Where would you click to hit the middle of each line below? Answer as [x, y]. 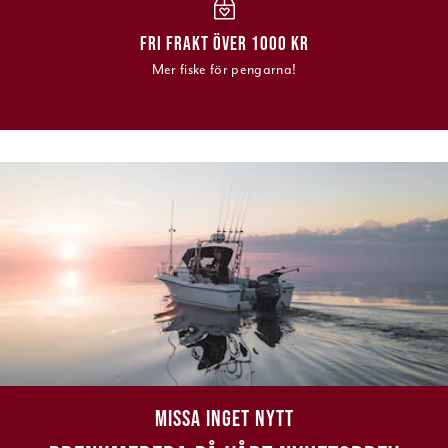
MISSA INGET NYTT [224, 418]
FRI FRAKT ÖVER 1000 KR [224, 43]
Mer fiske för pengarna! [224, 69]
